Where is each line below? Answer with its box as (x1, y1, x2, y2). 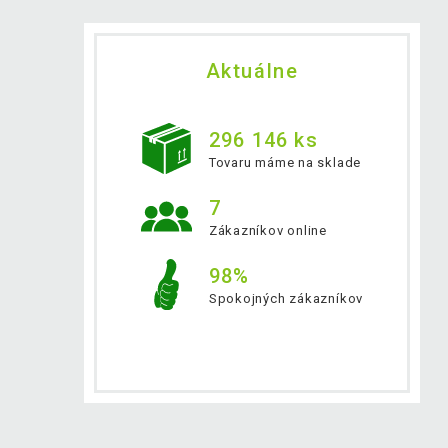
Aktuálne (205, 59, 299, 84)
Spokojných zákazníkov (208, 290, 364, 306)
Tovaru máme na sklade (208, 154, 362, 170)
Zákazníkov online (208, 222, 328, 238)
